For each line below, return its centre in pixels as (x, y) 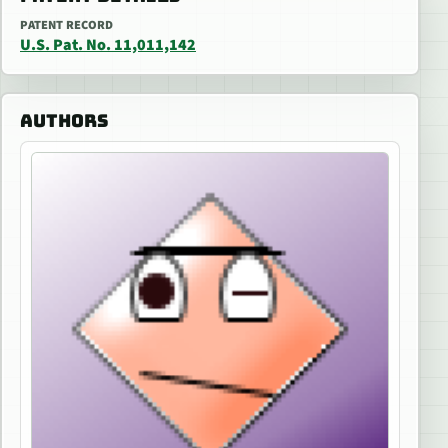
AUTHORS (64, 120)
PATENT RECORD (66, 24)
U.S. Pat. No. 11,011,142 (108, 44)
